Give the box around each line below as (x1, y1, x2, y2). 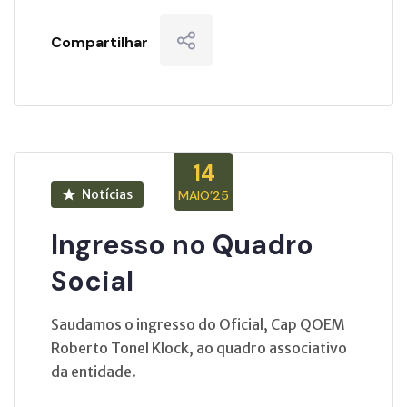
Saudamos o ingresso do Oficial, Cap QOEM (51, 314, 345, 333)
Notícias (81, 185, 133, 203)
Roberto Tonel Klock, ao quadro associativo (51, 338, 347, 357)
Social (51, 263, 134, 299)
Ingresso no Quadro (51, 226, 313, 263)
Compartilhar (51, 32, 148, 52)
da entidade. (51, 362, 136, 381)
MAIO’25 (178, 186, 229, 203)
